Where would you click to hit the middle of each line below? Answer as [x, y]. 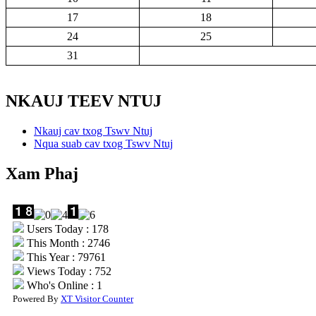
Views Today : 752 [68, 272]
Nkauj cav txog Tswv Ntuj [93, 131]
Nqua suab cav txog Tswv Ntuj [103, 144]
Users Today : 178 [66, 229]
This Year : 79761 [65, 257]
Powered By [37, 299]
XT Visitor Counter [97, 299]
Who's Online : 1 [63, 286]
